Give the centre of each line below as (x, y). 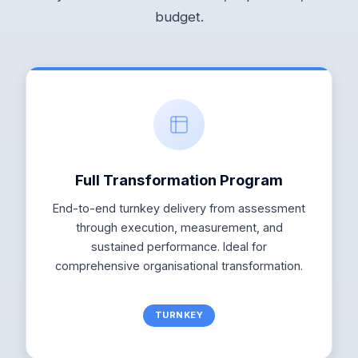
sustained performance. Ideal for (179, 247)
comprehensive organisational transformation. (179, 266)
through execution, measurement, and (179, 228)
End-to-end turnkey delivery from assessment (179, 209)
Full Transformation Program (179, 179)
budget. (179, 17)
